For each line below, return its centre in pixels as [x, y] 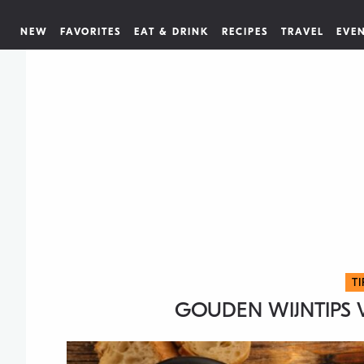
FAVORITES [91, 32]
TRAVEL [303, 32]
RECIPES [245, 32]
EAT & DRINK [172, 32]
